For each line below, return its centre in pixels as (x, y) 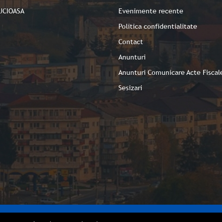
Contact (131, 42)
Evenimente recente (151, 11)
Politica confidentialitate (158, 26)
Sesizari (130, 88)
